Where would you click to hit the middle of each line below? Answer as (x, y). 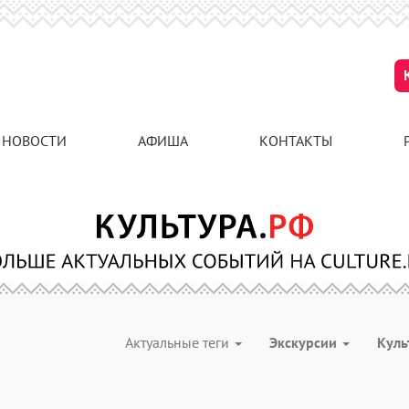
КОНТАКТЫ (296, 141)
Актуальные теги (179, 342)
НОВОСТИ (34, 141)
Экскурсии (305, 342)
